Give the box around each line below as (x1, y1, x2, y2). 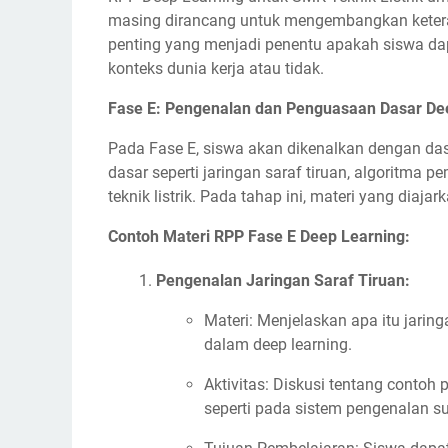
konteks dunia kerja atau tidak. (108, 59, 324, 78)
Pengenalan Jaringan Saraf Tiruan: (156, 271, 410, 290)
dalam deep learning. (204, 335, 352, 354)
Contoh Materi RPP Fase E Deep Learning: (108, 227, 410, 246)
